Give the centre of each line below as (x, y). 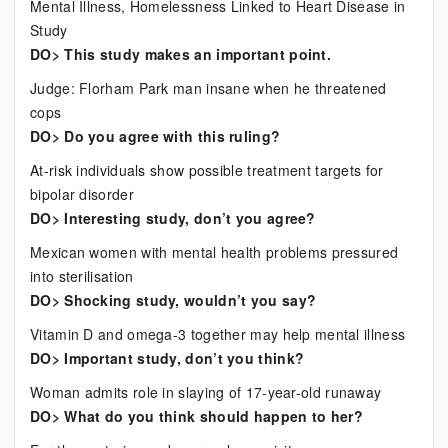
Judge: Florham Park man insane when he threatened (208, 88)
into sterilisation (82, 276)
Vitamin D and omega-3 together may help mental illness (218, 334)
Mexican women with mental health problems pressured (214, 252)
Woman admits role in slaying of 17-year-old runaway (206, 392)
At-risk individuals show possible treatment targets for (207, 170)
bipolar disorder (82, 194)
